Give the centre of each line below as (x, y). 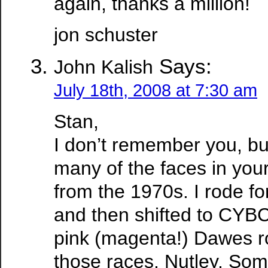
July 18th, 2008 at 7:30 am (156, 90)
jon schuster (106, 34)
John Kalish (103, 67)
